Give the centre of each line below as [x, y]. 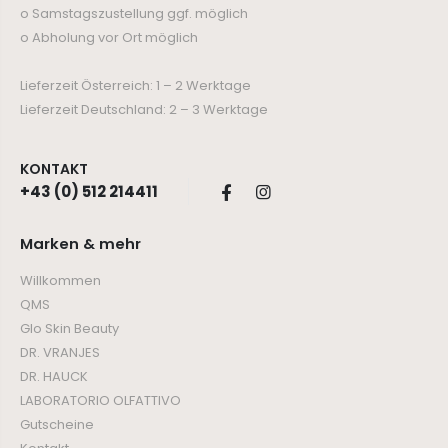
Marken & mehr [80, 243]
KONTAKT [54, 168]
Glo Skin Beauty [69, 328]
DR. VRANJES [60, 352]
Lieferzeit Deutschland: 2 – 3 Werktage [144, 109]
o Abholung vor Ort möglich [109, 37]
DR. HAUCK [54, 376]
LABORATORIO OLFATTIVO [100, 400]
